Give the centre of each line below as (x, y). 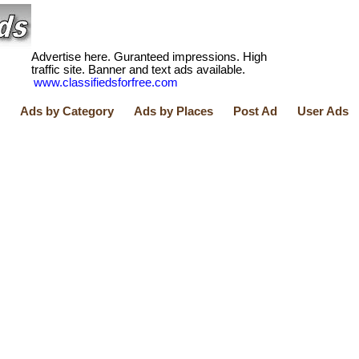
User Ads (323, 111)
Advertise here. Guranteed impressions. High (149, 57)
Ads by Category (67, 111)
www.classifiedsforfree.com (106, 83)
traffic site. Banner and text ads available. (138, 70)
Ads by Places (173, 111)
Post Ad (255, 111)
